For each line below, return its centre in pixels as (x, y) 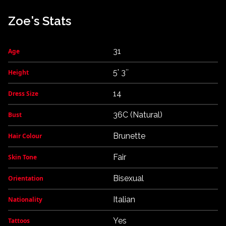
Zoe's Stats (40, 21)
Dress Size (23, 94)
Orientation (26, 178)
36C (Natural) (138, 115)
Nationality (25, 200)
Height (18, 72)
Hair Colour (25, 136)
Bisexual (128, 178)
